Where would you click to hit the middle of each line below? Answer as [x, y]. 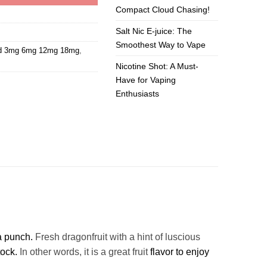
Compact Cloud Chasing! [163, 10]
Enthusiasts [138, 94]
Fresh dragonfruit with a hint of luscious [117, 237]
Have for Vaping [146, 80]
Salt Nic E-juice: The [154, 31]
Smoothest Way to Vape [161, 45]
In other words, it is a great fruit [84, 252]
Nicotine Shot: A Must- [157, 66]
